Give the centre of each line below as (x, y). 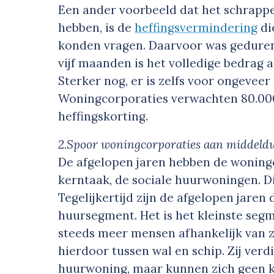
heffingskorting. (103, 117)
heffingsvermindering (196, 28)
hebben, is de (97, 28)
